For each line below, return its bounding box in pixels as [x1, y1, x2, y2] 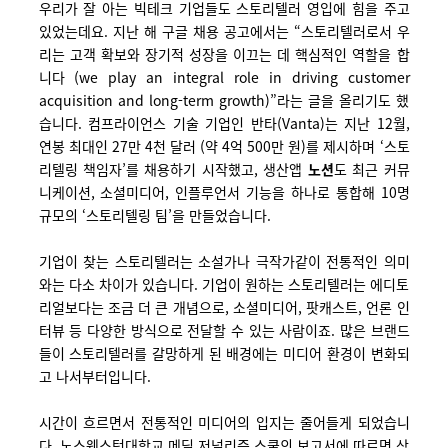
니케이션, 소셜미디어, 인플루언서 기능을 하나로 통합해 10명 [38, 182, 410, 202]
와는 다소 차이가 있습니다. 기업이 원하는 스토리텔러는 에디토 [38, 274, 410, 294]
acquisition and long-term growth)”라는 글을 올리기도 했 [38, 90, 410, 110]
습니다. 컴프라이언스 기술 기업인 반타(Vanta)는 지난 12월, [38, 113, 410, 133]
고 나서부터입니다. [38, 366, 151, 386]
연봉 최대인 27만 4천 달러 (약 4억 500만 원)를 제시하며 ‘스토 [38, 136, 410, 156]
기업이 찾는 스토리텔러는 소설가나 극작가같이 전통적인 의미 [38, 251, 410, 271]
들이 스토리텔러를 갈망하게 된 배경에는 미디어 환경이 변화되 [38, 343, 410, 363]
